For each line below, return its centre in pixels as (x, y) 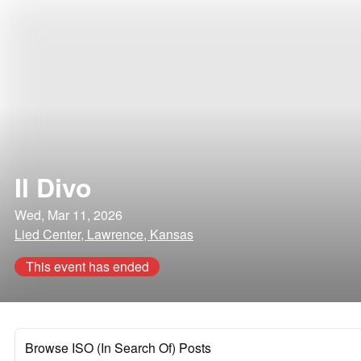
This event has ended (87, 266)
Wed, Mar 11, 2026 (68, 215)
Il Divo (53, 187)
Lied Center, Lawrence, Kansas (104, 234)
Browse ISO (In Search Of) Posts (118, 348)
